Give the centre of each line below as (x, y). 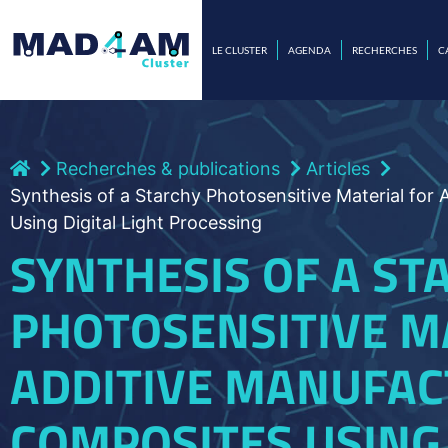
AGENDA (309, 49)
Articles (338, 168)
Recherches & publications (168, 168)
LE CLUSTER (239, 49)
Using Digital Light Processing (136, 222)
